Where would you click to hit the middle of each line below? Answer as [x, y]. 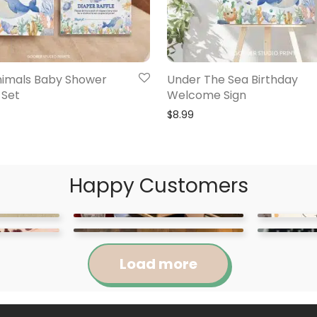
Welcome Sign [207, 95]
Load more [158, 264]
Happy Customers [158, 185]
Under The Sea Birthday [232, 79]
